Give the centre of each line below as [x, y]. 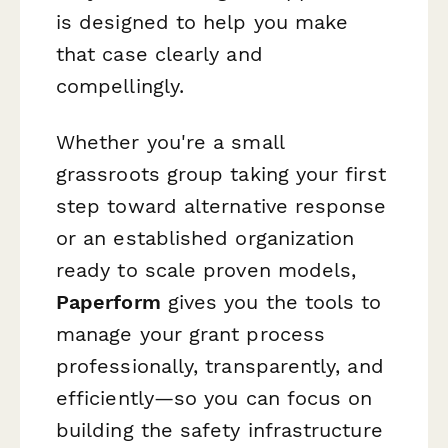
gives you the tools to [271, 301]
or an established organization [205, 237]
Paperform [108, 301]
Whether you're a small [170, 141]
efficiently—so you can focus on [214, 397]
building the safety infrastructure [219, 429]
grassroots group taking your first [221, 173]
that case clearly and [159, 54]
